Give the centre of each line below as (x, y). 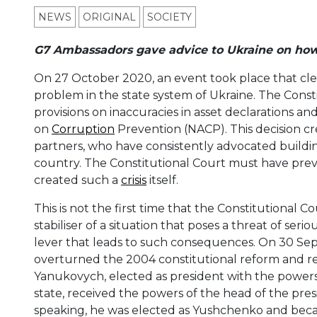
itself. (162, 180)
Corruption (83, 129)
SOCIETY (169, 17)
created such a (77, 180)
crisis (134, 180)
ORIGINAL (109, 17)
